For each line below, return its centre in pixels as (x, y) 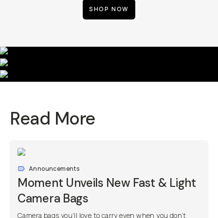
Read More (53, 119)
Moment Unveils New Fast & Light (107, 183)
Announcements (54, 169)
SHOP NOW (109, 9)
